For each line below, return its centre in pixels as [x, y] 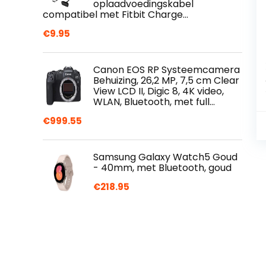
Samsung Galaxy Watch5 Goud [165, 157]
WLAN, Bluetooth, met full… [154, 102]
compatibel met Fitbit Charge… [115, 15]
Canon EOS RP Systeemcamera [167, 70]
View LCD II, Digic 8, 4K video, [159, 91]
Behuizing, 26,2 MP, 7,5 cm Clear [166, 80]
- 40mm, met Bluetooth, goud [162, 168]
